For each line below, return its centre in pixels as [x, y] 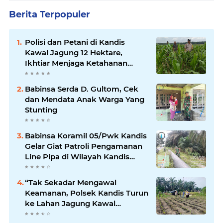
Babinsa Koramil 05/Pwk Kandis [86, 135]
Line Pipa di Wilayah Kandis [77, 156]
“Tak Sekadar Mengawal [71, 182]
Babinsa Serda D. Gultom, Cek [82, 89]
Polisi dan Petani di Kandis [75, 42]
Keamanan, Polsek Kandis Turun [87, 193]
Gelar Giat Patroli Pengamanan [84, 146]
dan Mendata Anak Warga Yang [85, 99]
